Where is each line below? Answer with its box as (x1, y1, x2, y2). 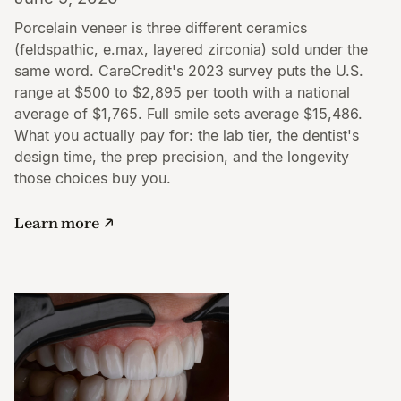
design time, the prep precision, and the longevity (14, 147, 349, 166)
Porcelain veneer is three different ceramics (14, 18, 307, 37)
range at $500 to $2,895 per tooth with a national (14, 82, 350, 101)
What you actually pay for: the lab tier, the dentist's (14, 125, 359, 144)
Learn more (14, 213, 99, 232)
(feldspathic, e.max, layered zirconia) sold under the (14, 39, 368, 58)
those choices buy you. (14, 168, 171, 187)
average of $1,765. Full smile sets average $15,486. (14, 104, 363, 123)
